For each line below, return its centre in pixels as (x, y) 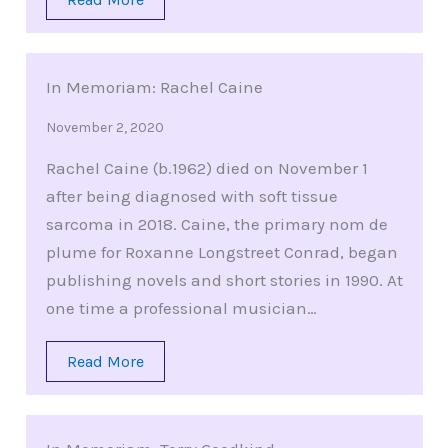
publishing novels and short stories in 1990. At (224, 280)
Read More (105, 362)
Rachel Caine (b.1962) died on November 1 (206, 168)
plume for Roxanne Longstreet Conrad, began (221, 252)
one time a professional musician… (181, 308)
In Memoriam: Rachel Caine (154, 87)
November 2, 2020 (104, 128)
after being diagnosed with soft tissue (191, 196)
